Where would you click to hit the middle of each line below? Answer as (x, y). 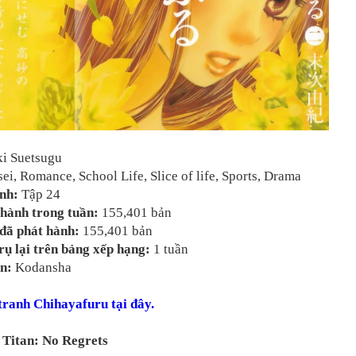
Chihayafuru (71, 304)
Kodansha (42, 268)
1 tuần (169, 250)
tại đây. (131, 304)
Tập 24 (41, 195)
